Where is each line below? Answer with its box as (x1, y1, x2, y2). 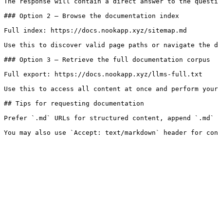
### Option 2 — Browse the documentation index (4, 12, 179, 19)
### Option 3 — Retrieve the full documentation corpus (4, 56, 210, 63)
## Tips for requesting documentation (4, 100, 144, 107)
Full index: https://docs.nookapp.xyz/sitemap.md (4, 27, 187, 34)
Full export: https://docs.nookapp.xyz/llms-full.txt (4, 71, 202, 78)
